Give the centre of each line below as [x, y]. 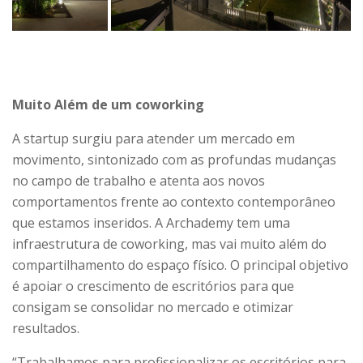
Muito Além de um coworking [108, 104]
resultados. [46, 328]
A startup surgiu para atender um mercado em [154, 138]
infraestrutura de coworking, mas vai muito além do [169, 243]
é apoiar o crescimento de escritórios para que [153, 286]
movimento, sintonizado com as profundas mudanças [174, 159]
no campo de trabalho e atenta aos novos [139, 180]
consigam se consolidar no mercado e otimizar [153, 307]
